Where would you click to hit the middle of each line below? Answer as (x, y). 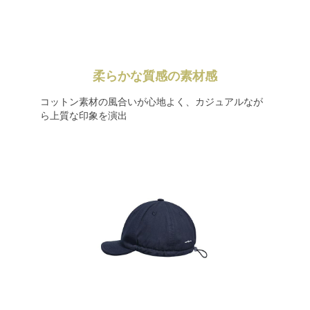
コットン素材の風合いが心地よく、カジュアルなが (151, 102)
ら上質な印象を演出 (83, 116)
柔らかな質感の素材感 (155, 76)
